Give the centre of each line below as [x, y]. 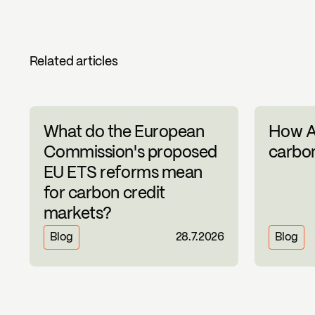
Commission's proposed [130, 154]
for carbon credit [104, 194]
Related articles [73, 62]
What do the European [124, 133]
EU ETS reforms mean [123, 174]
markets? [77, 215]
